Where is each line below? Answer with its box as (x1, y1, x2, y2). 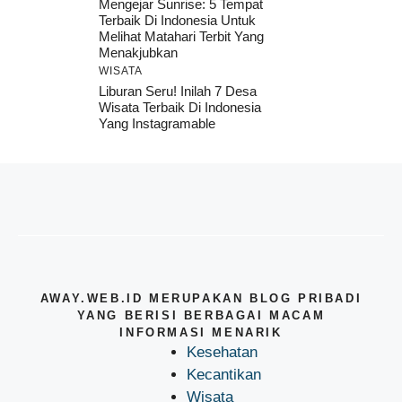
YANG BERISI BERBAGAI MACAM (76, 308, 326, 322)
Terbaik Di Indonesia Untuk (99, 12, 256, 28)
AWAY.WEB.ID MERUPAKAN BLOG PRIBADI (39, 291, 363, 305)
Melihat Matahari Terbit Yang (99, 28, 264, 44)
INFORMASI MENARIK (119, 325, 283, 339)
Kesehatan (187, 343, 258, 361)
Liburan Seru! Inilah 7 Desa (99, 83, 257, 99)
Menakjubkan (99, 44, 178, 60)
